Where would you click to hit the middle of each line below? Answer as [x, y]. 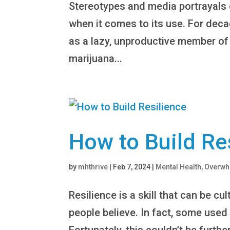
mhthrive [93, 167]
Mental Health [179, 167]
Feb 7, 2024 [132, 167]
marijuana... [96, 58]
